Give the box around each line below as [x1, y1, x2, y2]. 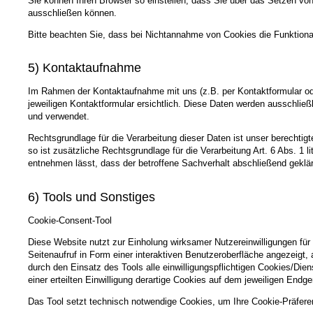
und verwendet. [28, 111, 89, 122]
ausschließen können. [28, 7, 117, 18]
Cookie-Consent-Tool [28, 214, 112, 226]
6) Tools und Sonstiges [28, 189, 155, 204]
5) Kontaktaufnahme [28, 61, 141, 75]
